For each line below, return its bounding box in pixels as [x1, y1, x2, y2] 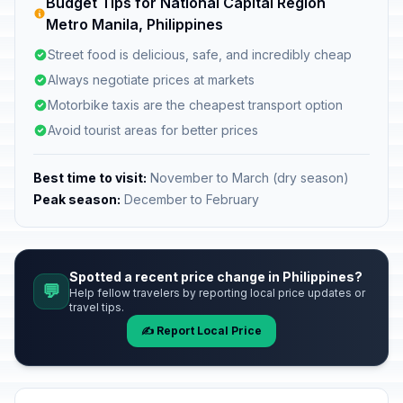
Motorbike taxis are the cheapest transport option [48, 97, 343, 112]
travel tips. [69, 300, 124, 314]
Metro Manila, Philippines [46, 15, 224, 33]
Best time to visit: [33, 170, 147, 185]
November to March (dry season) [147, 170, 349, 185]
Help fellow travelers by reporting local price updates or [69, 286, 365, 300]
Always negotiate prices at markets [48, 72, 255, 87]
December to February [121, 192, 259, 207]
